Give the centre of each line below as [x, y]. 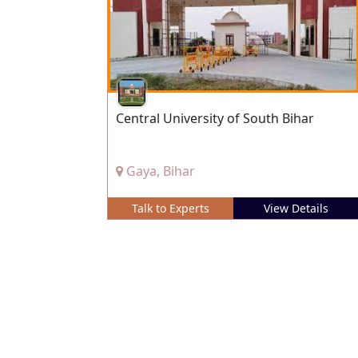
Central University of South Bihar [215, 118]
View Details [296, 208]
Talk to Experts [171, 208]
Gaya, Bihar [159, 171]
